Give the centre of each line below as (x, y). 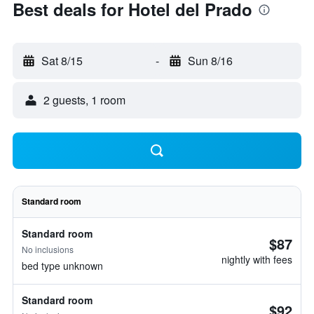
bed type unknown (62, 266)
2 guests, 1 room (84, 100)
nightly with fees (257, 259)
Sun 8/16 (210, 61)
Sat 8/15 (62, 61)
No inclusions (48, 249)
